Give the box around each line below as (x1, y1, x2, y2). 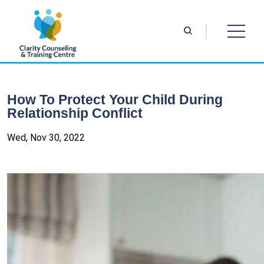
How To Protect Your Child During (7, 92, 223, 107)
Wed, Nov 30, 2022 (7, 132, 85, 143)
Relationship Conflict (7, 105, 143, 121)
